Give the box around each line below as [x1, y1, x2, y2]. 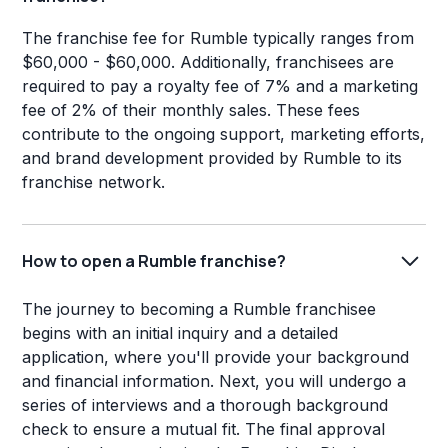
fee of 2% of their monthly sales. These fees [22, 100, 361, 121]
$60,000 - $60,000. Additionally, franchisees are [22, 52, 395, 73]
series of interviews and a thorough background [22, 395, 389, 416]
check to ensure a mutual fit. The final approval [22, 419, 386, 440]
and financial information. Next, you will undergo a [22, 371, 407, 392]
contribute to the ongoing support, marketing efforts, [22, 124, 426, 145]
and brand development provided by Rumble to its [22, 148, 403, 169]
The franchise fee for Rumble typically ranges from [22, 28, 415, 49]
